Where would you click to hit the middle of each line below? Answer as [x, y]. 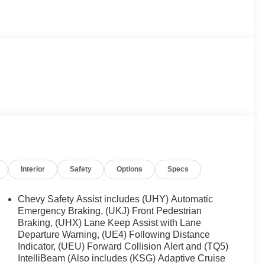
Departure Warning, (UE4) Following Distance [114, 234]
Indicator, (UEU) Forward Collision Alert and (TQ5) [123, 246]
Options [130, 169]
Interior [33, 169]
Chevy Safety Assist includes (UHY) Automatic [116, 199]
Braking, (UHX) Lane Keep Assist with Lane [110, 222]
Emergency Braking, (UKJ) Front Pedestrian [110, 211]
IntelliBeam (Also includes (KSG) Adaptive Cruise [122, 258]
